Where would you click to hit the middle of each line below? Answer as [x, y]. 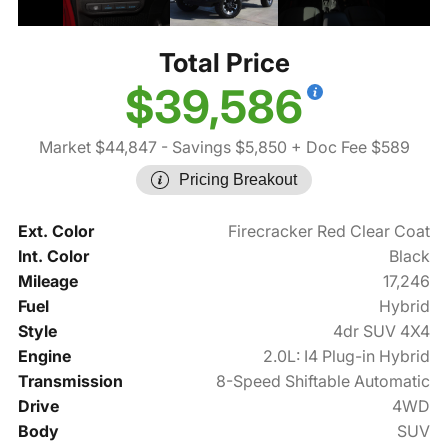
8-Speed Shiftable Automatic [323, 381]
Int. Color [53, 256]
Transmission [70, 381]
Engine [44, 356]
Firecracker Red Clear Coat [329, 231]
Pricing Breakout [238, 180]
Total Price [224, 63]
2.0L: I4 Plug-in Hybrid [347, 356]
